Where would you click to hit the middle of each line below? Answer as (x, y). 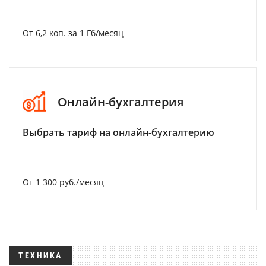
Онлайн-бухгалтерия (121, 102)
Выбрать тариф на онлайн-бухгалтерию (118, 132)
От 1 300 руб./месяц (63, 182)
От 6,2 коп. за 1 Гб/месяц (73, 33)
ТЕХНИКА (40, 255)
